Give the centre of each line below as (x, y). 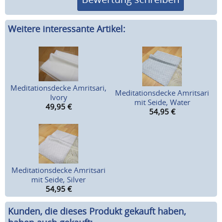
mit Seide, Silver (59, 180)
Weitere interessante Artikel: (67, 29)
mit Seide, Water (162, 102)
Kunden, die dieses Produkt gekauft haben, (97, 211)
